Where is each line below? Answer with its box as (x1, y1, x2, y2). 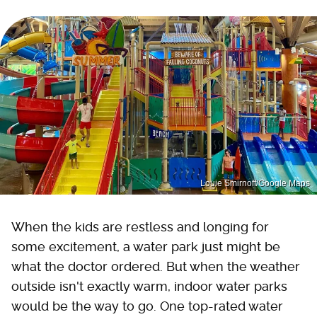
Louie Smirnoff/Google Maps (200, 178, 310, 188)
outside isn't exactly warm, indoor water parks (11, 278, 287, 294)
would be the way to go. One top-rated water (11, 298, 283, 313)
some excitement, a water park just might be (11, 238, 280, 254)
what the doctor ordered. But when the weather (11, 258, 300, 274)
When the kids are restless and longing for (11, 219, 269, 234)
